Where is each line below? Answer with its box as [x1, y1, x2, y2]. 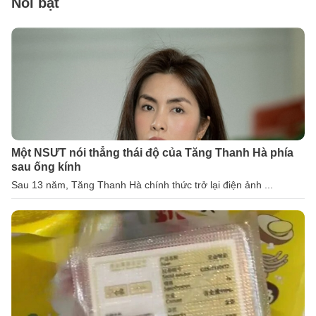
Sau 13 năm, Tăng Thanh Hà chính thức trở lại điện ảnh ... [11, 179, 273, 191]
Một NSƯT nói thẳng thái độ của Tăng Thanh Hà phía [11, 147, 293, 159]
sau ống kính [11, 161, 81, 174]
